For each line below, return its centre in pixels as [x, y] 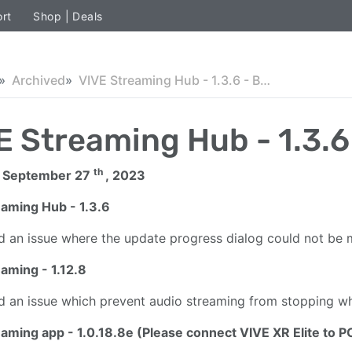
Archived [38, 80]
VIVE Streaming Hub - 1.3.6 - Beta [265, 80]
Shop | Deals [68, 16]
